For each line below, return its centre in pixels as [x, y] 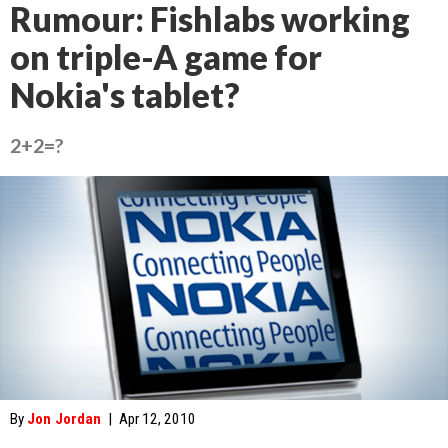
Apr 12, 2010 [157, 419]
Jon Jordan [64, 419]
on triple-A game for [166, 57]
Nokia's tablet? [125, 95]
